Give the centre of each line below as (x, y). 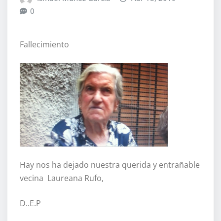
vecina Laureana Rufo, (62, 178)
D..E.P (30, 203)
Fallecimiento (44, 44)
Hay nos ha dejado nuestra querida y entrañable (110, 165)
